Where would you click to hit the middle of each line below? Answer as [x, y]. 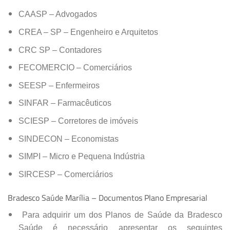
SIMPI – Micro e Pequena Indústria [81, 157]
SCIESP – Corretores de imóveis [78, 121]
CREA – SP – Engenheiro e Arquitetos [88, 32]
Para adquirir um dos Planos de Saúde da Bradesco [122, 215]
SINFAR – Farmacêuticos [65, 103]
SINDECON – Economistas [68, 139]
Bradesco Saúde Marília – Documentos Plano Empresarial [108, 197]
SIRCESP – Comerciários [65, 174]
